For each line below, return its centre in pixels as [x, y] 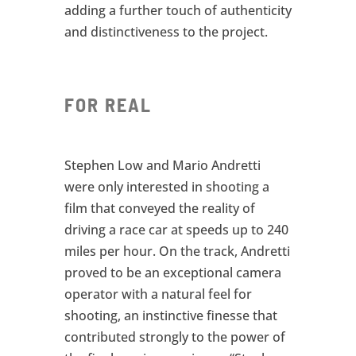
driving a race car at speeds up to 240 [176, 230]
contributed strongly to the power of [174, 337]
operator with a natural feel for [158, 294]
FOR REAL [108, 105]
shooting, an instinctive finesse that [170, 316]
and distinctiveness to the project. [166, 31]
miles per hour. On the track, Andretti [177, 252]
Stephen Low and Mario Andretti [162, 166]
